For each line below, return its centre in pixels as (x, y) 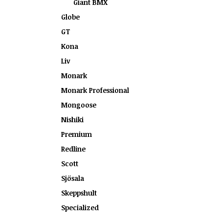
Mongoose (79, 105)
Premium (77, 134)
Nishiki (72, 120)
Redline (73, 149)
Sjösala (73, 178)
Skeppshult (79, 193)
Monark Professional (95, 90)
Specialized (80, 208)
